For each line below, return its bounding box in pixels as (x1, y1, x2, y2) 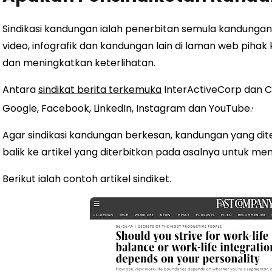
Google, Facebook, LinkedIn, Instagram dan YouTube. (2, 101, 252, 115)
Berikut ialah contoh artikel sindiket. (2, 171, 171, 186)
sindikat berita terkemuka (38, 82, 161, 97)
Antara (2, 82, 38, 97)
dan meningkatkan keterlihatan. (2, 55, 155, 70)
